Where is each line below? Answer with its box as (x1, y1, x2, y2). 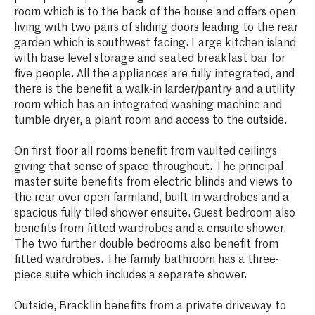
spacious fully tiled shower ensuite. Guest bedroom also (13, 207, 295, 219)
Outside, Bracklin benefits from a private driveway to (13, 300, 286, 312)
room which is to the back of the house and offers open (13, 6, 295, 18)
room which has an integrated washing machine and (13, 99, 282, 111)
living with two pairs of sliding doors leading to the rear (13, 22, 298, 34)
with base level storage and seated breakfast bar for (13, 53, 285, 65)
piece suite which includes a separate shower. (13, 269, 247, 281)
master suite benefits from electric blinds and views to (13, 176, 292, 188)
